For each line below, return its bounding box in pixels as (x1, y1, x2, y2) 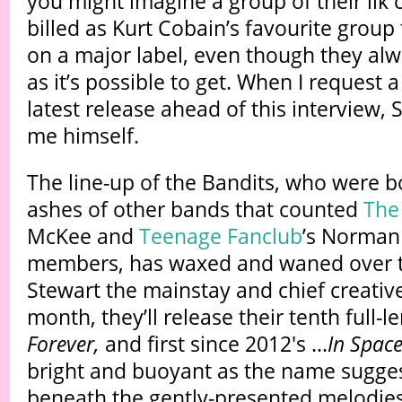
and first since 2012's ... (99, 329, 328, 359)
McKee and (26, 222, 139, 251)
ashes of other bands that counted (26, 195, 363, 224)
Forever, (26, 329, 100, 359)
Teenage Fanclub (138, 222, 302, 251)
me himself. (26, 120, 139, 150)
